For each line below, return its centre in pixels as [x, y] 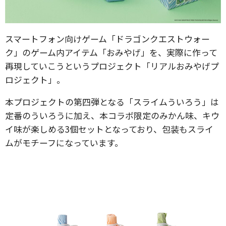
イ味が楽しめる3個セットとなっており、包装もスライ [109, 129]
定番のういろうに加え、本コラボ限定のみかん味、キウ [112, 116]
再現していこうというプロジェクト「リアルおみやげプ [112, 66]
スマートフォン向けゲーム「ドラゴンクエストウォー [107, 39]
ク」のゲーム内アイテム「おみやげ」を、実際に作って [111, 52]
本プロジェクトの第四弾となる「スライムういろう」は [112, 102]
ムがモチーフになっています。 [64, 143]
